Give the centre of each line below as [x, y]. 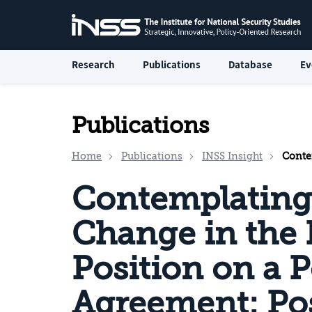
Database [250, 64]
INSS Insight [232, 156]
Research [93, 64]
